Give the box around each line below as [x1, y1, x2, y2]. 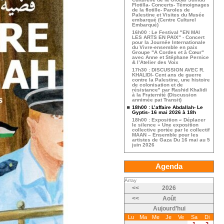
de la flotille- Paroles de [132, 7, 190, 12]
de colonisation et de [132, 82, 183, 87]
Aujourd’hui [152, 205, 185, 212]
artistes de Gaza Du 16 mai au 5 [132, 137, 210, 142]
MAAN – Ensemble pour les [132, 132, 198, 137]
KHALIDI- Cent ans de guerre [132, 72, 201, 77]
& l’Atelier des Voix [132, 59, 178, 65]
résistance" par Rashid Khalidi [132, 87, 207, 92]
